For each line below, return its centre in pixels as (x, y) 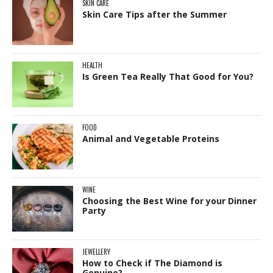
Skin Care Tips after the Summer (154, 14)
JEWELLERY (96, 251)
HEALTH (92, 65)
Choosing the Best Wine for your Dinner (169, 200)
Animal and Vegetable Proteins (151, 138)
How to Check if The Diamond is (152, 263)
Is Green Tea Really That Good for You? (168, 76)
